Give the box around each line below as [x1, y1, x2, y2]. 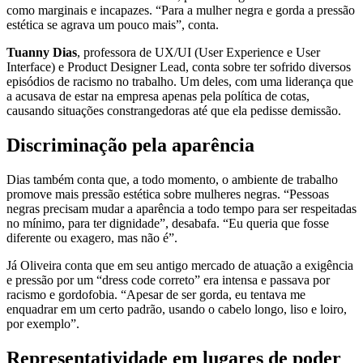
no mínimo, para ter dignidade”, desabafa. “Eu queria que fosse [6, 216, 329, 230]
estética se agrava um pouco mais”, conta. [6, 17, 219, 32]
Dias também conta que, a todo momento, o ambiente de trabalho [6, 172, 338, 186]
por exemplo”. [6, 316, 79, 331]
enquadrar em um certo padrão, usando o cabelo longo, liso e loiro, [6, 301, 347, 316]
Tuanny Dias [6, 45, 77, 59]
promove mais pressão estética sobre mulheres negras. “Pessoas [6, 186, 329, 201]
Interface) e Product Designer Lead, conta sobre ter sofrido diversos [6, 59, 351, 74]
